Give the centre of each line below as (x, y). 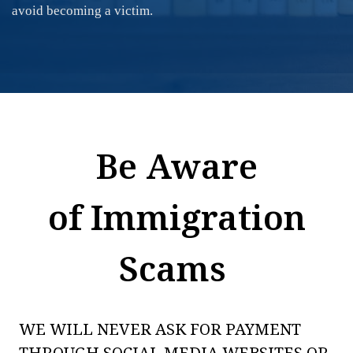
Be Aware (176, 165)
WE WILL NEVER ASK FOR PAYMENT (160, 329)
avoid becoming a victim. (82, 11)
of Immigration (176, 217)
